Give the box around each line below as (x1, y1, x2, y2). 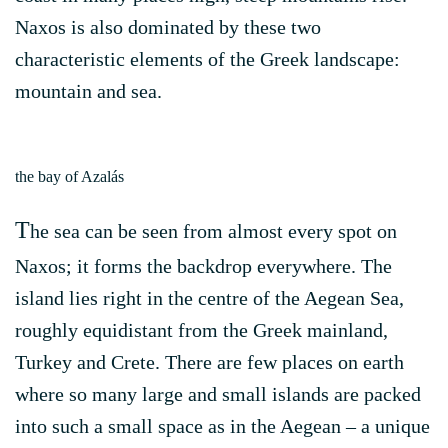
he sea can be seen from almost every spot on (30, 220, 397, 242)
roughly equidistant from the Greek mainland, (15, 319, 388, 341)
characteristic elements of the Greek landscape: (15, 48, 400, 70)
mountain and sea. (15, 80, 162, 102)
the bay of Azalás (15, 168, 124, 185)
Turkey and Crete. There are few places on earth (15, 351, 404, 373)
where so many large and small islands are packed (15, 383, 421, 405)
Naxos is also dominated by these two (15, 16, 321, 38)
